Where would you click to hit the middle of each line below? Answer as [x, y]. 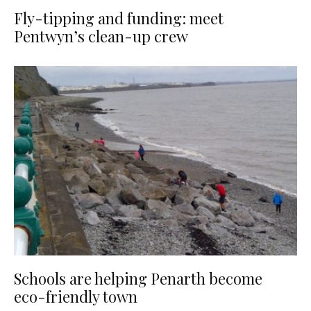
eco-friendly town [76, 296]
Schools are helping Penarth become [138, 278]
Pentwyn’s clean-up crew [101, 36]
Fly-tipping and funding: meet [119, 18]
